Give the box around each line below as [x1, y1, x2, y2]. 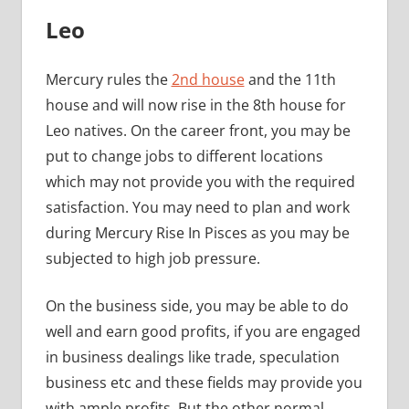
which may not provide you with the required [45, 171, 355, 192]
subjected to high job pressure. [45, 247, 260, 268]
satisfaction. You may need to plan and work [45, 196, 350, 217]
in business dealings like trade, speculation [45, 346, 340, 367]
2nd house [171, 68, 245, 89]
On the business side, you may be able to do [45, 295, 349, 316]
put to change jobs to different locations [45, 145, 323, 166]
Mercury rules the [45, 68, 172, 89]
